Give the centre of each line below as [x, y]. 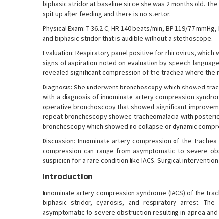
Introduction [68, 176]
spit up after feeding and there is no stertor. [107, 14]
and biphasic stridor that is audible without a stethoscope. [128, 38]
